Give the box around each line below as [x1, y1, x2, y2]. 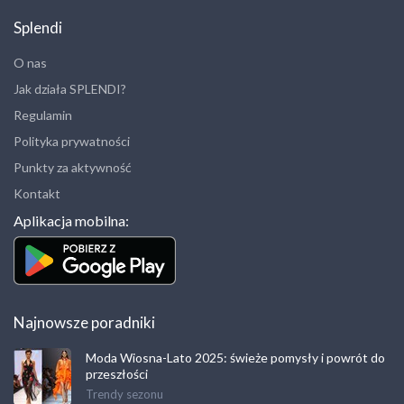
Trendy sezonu [86, 386, 163, 401]
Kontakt [14, 186, 60, 202]
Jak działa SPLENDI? [14, 81, 126, 97]
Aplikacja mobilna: [14, 212, 129, 230]
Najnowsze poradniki [14, 312, 155, 332]
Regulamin [14, 107, 72, 124]
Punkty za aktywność [14, 160, 132, 176]
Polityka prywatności [14, 133, 130, 150]
